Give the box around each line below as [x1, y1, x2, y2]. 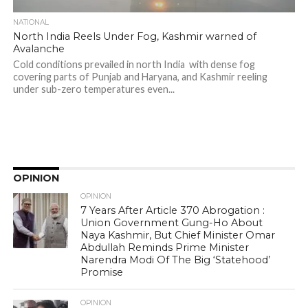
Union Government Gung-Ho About [80, 217, 263, 229]
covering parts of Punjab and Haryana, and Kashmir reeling [12, 71, 267, 82]
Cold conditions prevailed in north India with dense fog [12, 58, 255, 70]
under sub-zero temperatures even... [12, 83, 175, 95]
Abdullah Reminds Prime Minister [80, 241, 250, 254]
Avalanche [12, 43, 65, 55]
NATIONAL [12, 18, 49, 27]
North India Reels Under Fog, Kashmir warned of [12, 30, 256, 43]
